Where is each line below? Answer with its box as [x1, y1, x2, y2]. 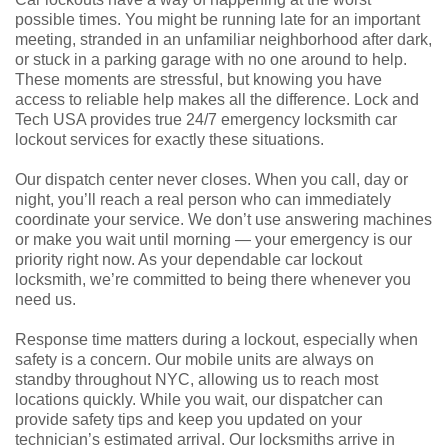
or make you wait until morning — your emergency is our [15, 230, 412, 248]
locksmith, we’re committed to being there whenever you [15, 270, 411, 288]
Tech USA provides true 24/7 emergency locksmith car [15, 110, 397, 128]
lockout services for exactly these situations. [15, 130, 324, 148]
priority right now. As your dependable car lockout [15, 250, 362, 268]
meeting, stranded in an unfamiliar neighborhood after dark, [15, 30, 432, 48]
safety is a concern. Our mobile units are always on [15, 350, 374, 368]
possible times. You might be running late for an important [15, 10, 420, 28]
